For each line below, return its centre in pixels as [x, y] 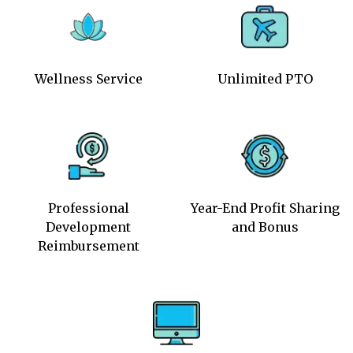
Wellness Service [88, 79]
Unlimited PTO [265, 79]
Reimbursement [88, 246]
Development [88, 227]
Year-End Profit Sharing [265, 208]
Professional [88, 208]
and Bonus [265, 227]
